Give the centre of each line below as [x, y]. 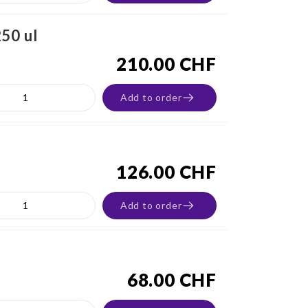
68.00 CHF [172, 280]
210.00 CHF [166, 64]
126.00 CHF [166, 172]
